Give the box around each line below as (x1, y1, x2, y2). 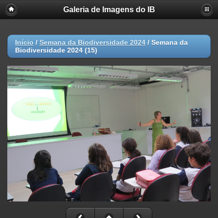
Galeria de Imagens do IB (63, 5, 155, 14)
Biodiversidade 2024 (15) (15, 46, 97, 54)
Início (15, 38, 34, 46)
